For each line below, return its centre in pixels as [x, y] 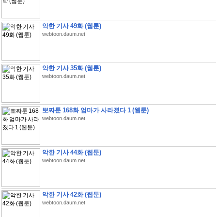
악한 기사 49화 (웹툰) [71, 26]
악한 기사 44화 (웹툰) [71, 152]
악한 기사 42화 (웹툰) [71, 194]
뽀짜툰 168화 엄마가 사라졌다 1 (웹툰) [95, 110]
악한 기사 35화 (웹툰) [71, 68]
